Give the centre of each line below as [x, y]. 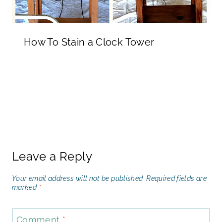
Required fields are [176, 178]
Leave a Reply [52, 156]
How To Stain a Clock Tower [89, 42]
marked [25, 187]
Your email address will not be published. [78, 178]
